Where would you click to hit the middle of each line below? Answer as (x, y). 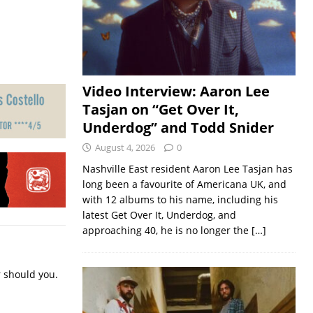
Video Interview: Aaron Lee (176, 92)
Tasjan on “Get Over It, (160, 110)
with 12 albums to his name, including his (180, 200)
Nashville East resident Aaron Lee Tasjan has (187, 169)
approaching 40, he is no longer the (167, 231)
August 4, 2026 (125, 148)
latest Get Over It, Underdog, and (159, 215)
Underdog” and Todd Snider (178, 128)
